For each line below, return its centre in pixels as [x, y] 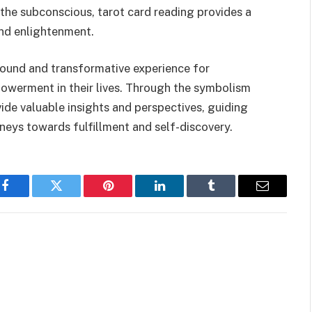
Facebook [28, 196]
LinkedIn [181, 196]
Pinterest [129, 196]
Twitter [73, 196]
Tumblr [228, 196]
